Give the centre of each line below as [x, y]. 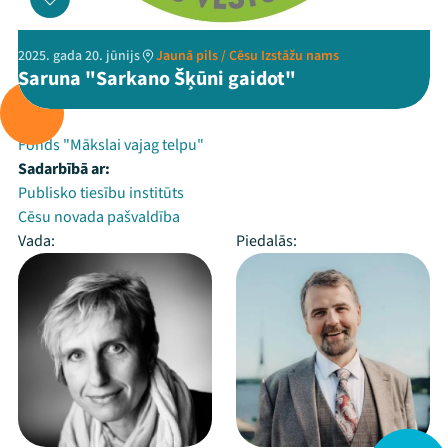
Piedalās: [266, 241]
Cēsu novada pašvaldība [99, 217]
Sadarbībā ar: [64, 169]
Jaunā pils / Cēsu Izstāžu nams [247, 56]
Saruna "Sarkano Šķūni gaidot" [157, 79]
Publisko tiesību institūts [101, 193]
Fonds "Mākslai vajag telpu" [111, 145]
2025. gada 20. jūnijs [79, 56]
